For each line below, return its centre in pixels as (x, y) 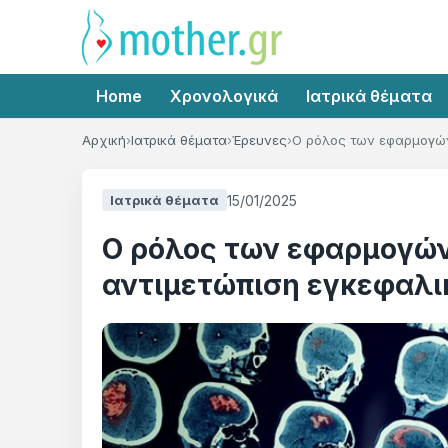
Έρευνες (259, 140)
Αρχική (104, 140)
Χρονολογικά (224, 96)
